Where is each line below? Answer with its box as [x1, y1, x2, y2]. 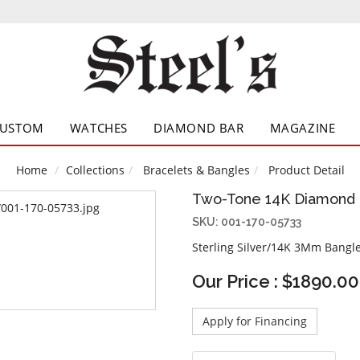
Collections [65, 162, 125, 178]
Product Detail [264, 162, 345, 178]
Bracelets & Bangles [142, 162, 250, 178]
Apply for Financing [202, 313, 307, 329]
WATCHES [69, 120, 128, 137]
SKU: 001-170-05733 [192, 215, 301, 229]
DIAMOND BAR [153, 120, 244, 137]
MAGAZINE [269, 120, 336, 137]
